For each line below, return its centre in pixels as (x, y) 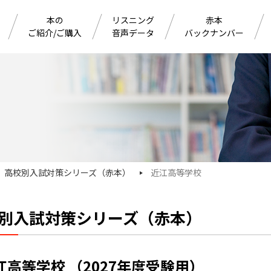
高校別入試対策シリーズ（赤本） (67, 172)
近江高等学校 (176, 172)
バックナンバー (214, 32)
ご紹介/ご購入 (55, 32)
